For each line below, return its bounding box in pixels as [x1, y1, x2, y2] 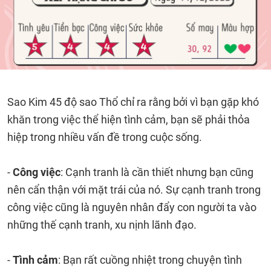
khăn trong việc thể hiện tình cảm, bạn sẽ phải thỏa [7, 113, 250, 126]
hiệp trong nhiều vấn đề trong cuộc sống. [7, 131, 204, 143]
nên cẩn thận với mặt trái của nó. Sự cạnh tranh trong [7, 183, 261, 196]
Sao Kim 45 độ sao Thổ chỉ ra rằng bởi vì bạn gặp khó [7, 96, 259, 108]
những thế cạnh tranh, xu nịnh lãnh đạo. [7, 218, 197, 231]
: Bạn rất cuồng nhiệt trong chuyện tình [58, 253, 242, 266]
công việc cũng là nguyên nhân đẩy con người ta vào [7, 201, 256, 214]
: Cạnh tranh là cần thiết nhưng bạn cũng [60, 166, 253, 178]
